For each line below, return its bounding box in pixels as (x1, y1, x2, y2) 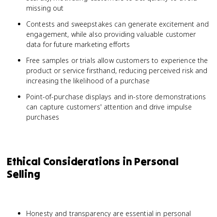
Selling (7, 167, 40, 181)
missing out (26, 3, 64, 13)
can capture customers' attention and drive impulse (26, 102, 192, 111)
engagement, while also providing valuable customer (26, 30, 196, 39)
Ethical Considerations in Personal (7, 155, 179, 168)
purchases (26, 112, 60, 122)
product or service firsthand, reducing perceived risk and (26, 66, 208, 75)
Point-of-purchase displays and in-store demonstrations (26, 92, 206, 101)
